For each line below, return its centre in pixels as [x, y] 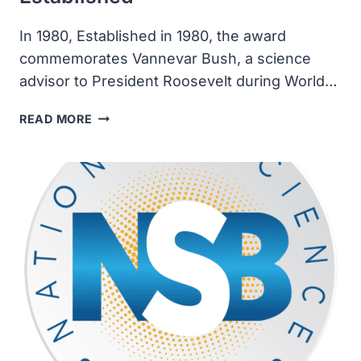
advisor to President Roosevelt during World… [178, 81]
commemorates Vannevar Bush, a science [165, 58]
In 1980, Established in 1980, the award [153, 35]
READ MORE [56, 118]
